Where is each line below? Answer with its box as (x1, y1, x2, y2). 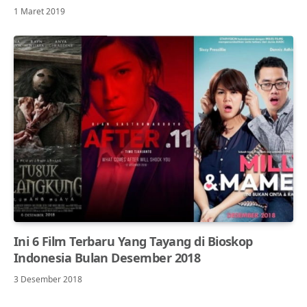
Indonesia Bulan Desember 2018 (14, 249, 201, 266)
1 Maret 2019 (14, 5, 65, 17)
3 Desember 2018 (14, 273, 82, 285)
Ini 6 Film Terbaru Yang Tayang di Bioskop (14, 232, 253, 249)
